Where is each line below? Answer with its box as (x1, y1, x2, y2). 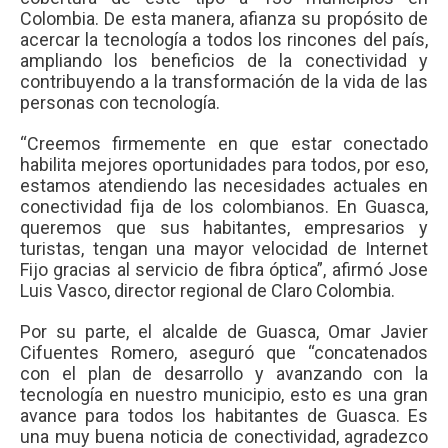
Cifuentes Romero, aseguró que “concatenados (20, 342, 428, 364)
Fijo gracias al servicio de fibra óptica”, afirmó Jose (20, 259, 428, 281)
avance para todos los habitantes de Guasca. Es (20, 405, 428, 427)
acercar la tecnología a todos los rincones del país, (20, 29, 428, 51)
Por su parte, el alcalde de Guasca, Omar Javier (20, 321, 428, 343)
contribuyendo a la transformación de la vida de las (20, 71, 428, 93)
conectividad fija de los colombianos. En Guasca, (20, 196, 428, 218)
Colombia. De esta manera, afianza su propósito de (20, 8, 428, 30)
